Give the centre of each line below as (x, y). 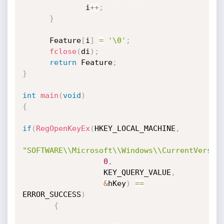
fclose (63, 51)
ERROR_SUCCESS (51, 194)
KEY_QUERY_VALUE (137, 172)
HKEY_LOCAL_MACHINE (135, 128)
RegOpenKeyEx (63, 128)
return (63, 62)
